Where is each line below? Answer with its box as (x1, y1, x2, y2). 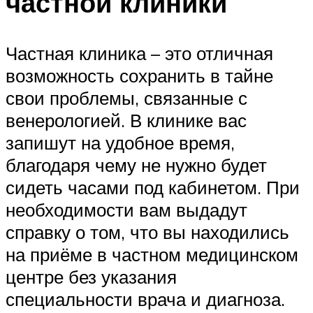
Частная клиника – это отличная (6, 42, 273, 65)
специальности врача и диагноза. (6, 288, 285, 311)
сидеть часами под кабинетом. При (6, 176, 300, 199)
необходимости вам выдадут (6, 198, 247, 221)
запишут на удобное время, (6, 131, 235, 154)
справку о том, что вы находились (6, 221, 289, 244)
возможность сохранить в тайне (6, 64, 273, 87)
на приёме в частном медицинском (6, 243, 298, 266)
